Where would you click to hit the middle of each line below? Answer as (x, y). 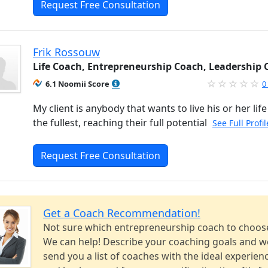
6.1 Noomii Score (77, 83)
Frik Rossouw (66, 52)
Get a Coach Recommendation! (122, 213)
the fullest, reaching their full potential (121, 122)
